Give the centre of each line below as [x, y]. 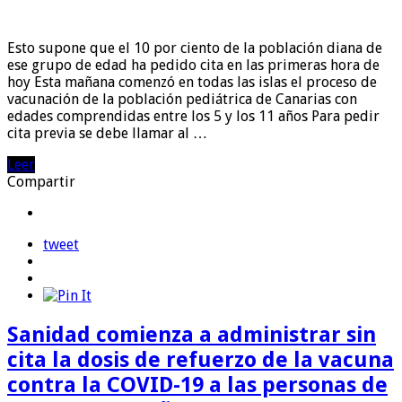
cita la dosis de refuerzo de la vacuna [201, 359]
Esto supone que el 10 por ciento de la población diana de [195, 48]
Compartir [41, 181]
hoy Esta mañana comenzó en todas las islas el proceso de [192, 82]
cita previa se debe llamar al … [107, 133]
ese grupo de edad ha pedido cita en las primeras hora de [193, 65]
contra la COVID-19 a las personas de [197, 385]
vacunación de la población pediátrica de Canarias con [182, 99]
